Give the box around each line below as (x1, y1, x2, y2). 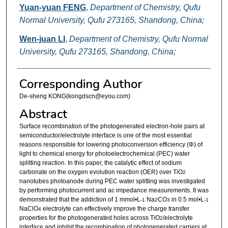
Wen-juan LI (19, 35, 65, 44)
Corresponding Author (19, 76, 142, 93)
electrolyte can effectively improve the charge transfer (42, 205, 189, 212)
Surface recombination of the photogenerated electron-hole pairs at (19, 122, 205, 130)
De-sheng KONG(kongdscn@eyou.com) (19, 93, 130, 100)
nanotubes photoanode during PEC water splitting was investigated (19, 177, 205, 185)
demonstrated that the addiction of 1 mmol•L (19, 195, 140, 203)
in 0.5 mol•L (169, 195, 204, 203)
